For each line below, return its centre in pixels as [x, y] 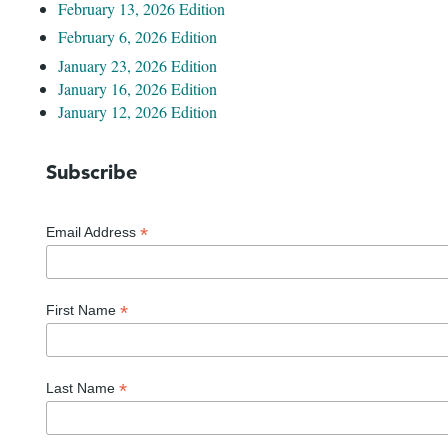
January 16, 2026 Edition [137, 88]
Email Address [93, 232]
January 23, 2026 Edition [137, 65]
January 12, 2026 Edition [137, 111]
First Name [83, 309]
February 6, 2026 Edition [137, 37]
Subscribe [91, 172]
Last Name [82, 387]
